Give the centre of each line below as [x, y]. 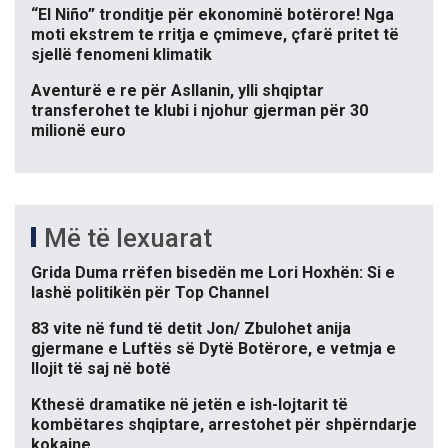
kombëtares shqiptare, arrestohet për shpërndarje [224, 424]
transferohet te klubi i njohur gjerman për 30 [199, 110]
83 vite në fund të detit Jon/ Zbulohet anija [191, 328]
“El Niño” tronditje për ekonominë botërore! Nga [212, 14]
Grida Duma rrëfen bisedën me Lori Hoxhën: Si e [213, 272]
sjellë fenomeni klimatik [121, 54]
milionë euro [78, 130]
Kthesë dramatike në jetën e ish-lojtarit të [189, 404]
